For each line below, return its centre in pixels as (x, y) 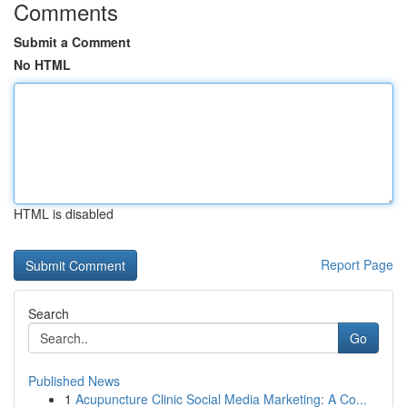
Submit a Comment (72, 42)
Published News (74, 381)
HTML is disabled (64, 213)
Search (49, 313)
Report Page (357, 264)
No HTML (42, 65)
